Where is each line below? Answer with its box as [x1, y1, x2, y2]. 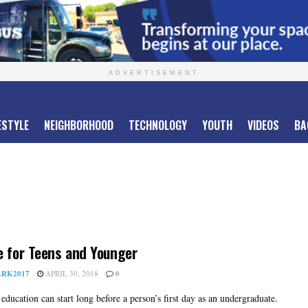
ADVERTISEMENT [109, 69, 199, 76]
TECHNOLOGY [129, 117, 187, 133]
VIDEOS [247, 117, 279, 133]
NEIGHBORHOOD [44, 117, 113, 133]
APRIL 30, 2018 [43, 268, 98, 278]
